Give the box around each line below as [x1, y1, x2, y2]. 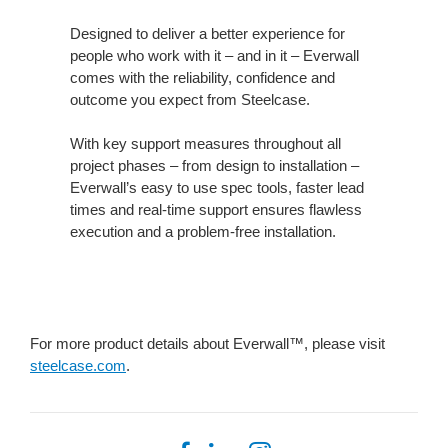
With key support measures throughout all [70, 135, 341, 153]
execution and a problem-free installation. [70, 223, 336, 241]
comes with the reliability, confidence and [70, 69, 335, 87]
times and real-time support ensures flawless [70, 201, 362, 219]
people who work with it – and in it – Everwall [70, 47, 359, 65]
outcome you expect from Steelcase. [70, 91, 310, 109]
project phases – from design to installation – [70, 157, 359, 175]
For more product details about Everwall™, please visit [30, 335, 385, 353]
